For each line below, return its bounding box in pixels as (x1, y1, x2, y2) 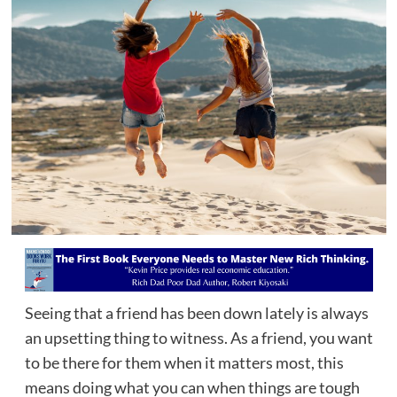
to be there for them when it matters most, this (24, 352, 344, 372)
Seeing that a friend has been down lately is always (24, 302, 369, 323)
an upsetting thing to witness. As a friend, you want (24, 327, 373, 347)
